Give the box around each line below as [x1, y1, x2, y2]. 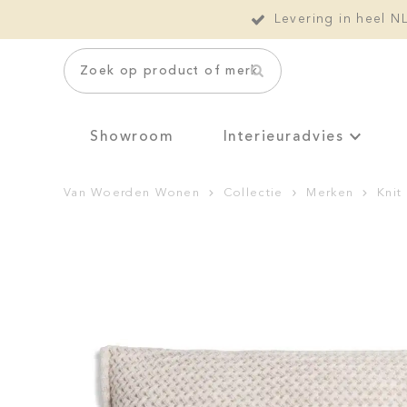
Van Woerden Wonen [64, 186, 201, 199]
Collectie [223, 186, 283, 199]
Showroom [89, 129, 174, 144]
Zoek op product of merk [80, 65, 259, 78]
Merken [306, 186, 354, 199]
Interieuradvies [223, 129, 344, 144]
